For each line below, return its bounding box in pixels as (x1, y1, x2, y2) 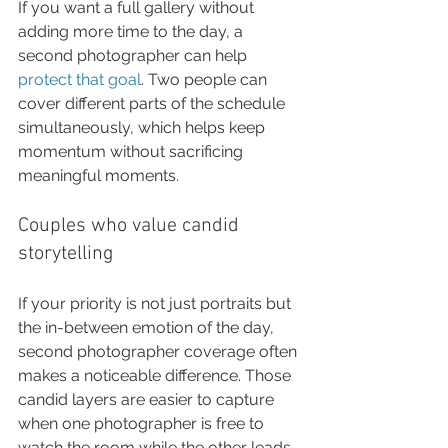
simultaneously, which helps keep (18, 118, 269, 137)
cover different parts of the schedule (18, 94, 289, 113)
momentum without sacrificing (18, 142, 247, 161)
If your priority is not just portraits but (18, 294, 295, 313)
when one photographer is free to (18, 414, 268, 433)
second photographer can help (18, 46, 251, 65)
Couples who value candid (18, 214, 244, 238)
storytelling (18, 242, 113, 266)
